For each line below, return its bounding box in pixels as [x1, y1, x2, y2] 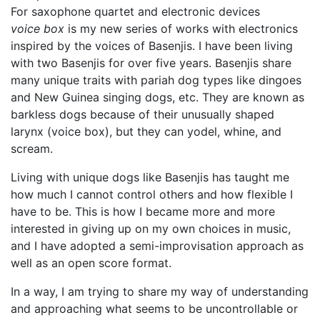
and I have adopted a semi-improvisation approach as [11, 239, 304, 253]
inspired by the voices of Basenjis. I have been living [11, 39, 293, 53]
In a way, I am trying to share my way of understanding [11, 284, 309, 299]
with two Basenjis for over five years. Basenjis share [11, 56, 291, 70]
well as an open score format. [11, 256, 171, 270]
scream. [11, 141, 53, 156]
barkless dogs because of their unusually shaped [11, 107, 274, 121]
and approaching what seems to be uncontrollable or [11, 301, 298, 316]
